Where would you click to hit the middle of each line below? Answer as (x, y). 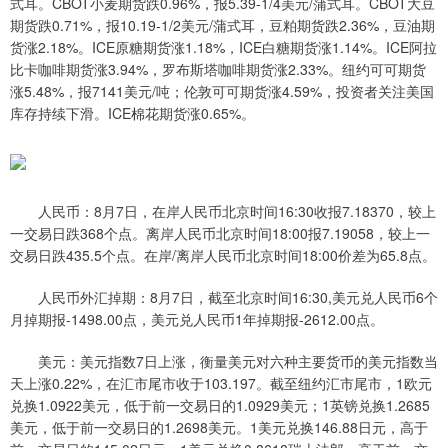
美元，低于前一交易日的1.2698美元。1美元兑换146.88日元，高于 (219, 427)
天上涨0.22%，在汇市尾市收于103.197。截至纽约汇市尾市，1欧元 (221, 383)
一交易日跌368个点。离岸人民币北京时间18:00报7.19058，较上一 (220, 233)
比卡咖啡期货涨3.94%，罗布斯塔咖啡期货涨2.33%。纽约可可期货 (218, 69)
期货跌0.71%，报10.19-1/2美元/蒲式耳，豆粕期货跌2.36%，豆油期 (222, 25)
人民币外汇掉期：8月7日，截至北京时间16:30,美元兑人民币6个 (224, 297)
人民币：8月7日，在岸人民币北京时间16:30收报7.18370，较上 (223, 211)
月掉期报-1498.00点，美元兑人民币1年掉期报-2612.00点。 (197, 319)
